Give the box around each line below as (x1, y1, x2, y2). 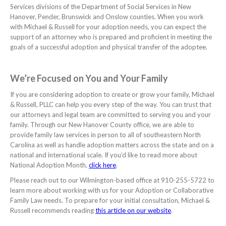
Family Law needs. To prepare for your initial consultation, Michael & (10, 196, 210, 204)
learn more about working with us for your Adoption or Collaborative (10, 186, 213, 194)
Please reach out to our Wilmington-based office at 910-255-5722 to (10, 176, 214, 184)
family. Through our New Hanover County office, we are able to (10, 120, 194, 129)
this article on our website (95, 206, 171, 214)
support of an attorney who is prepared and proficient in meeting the (10, 32, 212, 41)
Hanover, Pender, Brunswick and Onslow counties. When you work (10, 12, 204, 21)
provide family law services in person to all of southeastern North (10, 130, 201, 139)
